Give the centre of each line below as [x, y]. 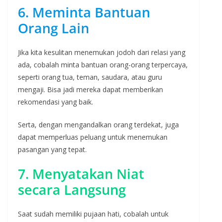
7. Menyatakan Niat [81, 173]
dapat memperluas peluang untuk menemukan [93, 137]
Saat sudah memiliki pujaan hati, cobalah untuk [93, 214]
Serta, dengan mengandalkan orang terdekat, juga [98, 124]
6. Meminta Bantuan [84, 12]
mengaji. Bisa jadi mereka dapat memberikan [90, 89]
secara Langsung [72, 189]
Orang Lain [54, 28]
